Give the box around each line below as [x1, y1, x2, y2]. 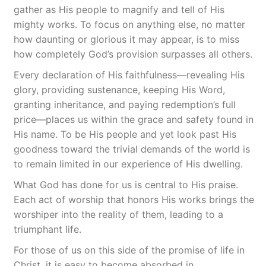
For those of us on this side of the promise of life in [14, 244, 245, 256]
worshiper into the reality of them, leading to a [14, 208, 223, 220]
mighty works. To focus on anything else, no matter [14, 18, 245, 30]
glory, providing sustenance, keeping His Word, [14, 84, 225, 96]
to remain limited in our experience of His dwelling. [14, 158, 243, 170]
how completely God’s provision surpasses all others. [14, 48, 252, 60]
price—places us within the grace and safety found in [14, 113, 254, 125]
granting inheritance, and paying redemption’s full [14, 99, 236, 110]
